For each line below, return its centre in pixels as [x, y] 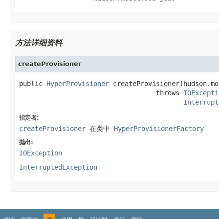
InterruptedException [58, 167]
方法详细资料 [39, 43]
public [33, 83]
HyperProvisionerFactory [159, 128]
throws [101, 93]
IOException [41, 153]
